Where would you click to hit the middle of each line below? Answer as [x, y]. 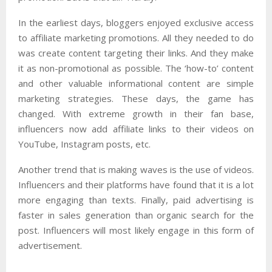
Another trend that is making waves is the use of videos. [136, 169]
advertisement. [50, 245]
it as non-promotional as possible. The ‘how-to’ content [136, 68]
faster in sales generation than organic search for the [136, 215]
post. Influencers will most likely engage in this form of [136, 230]
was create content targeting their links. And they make [136, 53]
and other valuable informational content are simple [136, 83]
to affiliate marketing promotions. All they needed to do [136, 37]
